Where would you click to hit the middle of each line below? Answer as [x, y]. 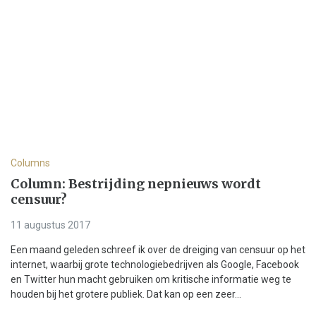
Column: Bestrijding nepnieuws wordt [136, 184]
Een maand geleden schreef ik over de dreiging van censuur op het [158, 250]
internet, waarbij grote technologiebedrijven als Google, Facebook [155, 265]
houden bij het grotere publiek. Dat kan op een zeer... [126, 294]
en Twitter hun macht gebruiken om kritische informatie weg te [151, 280]
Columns [30, 163]
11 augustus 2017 [50, 225]
